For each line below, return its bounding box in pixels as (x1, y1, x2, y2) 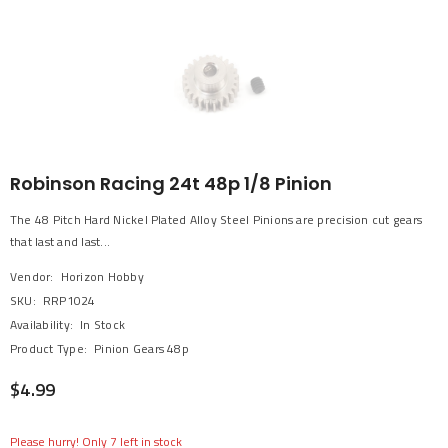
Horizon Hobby (60, 267, 144, 287)
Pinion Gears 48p (94, 339, 189, 359)
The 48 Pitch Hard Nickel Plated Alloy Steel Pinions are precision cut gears (10, 210, 422, 230)
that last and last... (10, 232, 111, 252)
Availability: (10, 315, 74, 335)
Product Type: (10, 339, 88, 359)
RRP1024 (42, 291, 96, 311)
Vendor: (10, 267, 54, 287)
